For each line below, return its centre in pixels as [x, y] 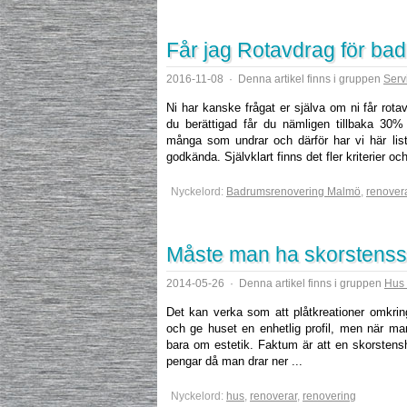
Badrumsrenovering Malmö [293, 192]
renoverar [273, 396]
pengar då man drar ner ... [234, 361]
